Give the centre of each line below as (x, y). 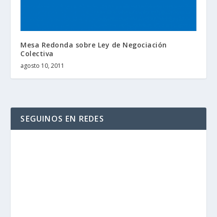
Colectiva (37, 54)
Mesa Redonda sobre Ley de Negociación (94, 45)
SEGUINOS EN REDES (62, 119)
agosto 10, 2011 (43, 66)
